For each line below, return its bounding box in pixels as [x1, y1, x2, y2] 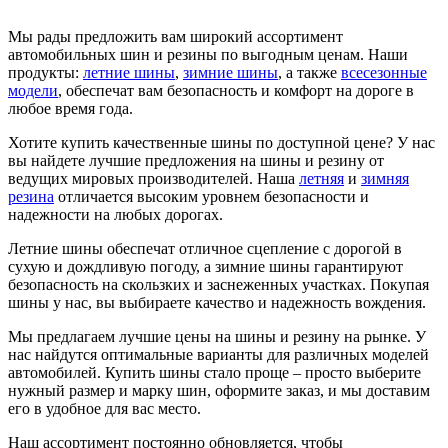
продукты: [8, 63, 83, 81]
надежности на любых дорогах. [8, 205, 223, 223]
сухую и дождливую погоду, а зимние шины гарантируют [8, 257, 403, 275]
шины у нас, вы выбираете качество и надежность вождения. [8, 293, 426, 311]
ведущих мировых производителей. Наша [8, 169, 299, 187]
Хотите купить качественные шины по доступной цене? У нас [8, 133, 435, 151]
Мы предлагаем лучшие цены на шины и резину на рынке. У [8, 327, 426, 345]
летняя [299, 169, 344, 187]
